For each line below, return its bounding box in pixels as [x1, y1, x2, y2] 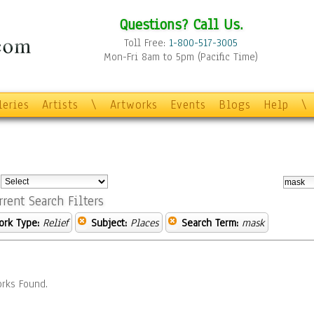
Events [170, 97, 206, 113]
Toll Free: [124, 36, 169, 50]
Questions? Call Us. [118, 14, 243, 34]
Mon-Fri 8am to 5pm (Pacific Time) [104, 50, 258, 64]
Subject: [91, 216, 127, 230]
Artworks [110, 97, 158, 113]
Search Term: [182, 216, 238, 230]
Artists [42, 97, 78, 113]
